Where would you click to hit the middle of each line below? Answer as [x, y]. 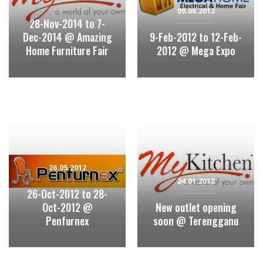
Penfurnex [67, 221]
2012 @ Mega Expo [196, 50]
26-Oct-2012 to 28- [67, 194]
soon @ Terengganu [196, 221]
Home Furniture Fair [67, 50]
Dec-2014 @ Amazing [67, 37]
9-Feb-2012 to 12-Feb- [196, 37]
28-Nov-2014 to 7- [67, 23]
